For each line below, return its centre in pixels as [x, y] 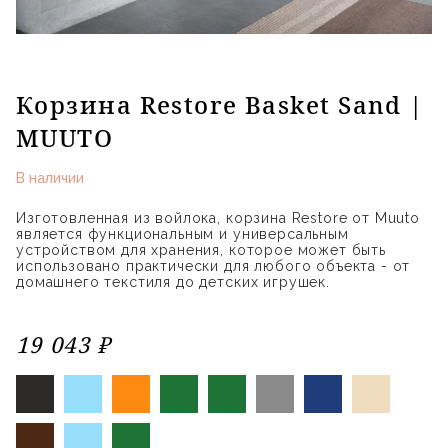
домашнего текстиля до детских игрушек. [173, 281]
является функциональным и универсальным [182, 233]
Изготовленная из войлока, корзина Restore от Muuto [218, 217]
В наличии [50, 177]
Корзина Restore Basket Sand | [220, 104]
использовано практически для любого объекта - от [213, 265]
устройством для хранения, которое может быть [201, 249]
